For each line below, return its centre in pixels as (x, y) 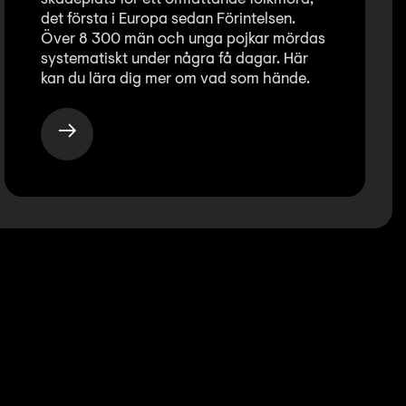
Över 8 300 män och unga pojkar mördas (183, 39)
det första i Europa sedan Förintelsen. (168, 19)
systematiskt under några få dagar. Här (174, 59)
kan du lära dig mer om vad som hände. (175, 79)
